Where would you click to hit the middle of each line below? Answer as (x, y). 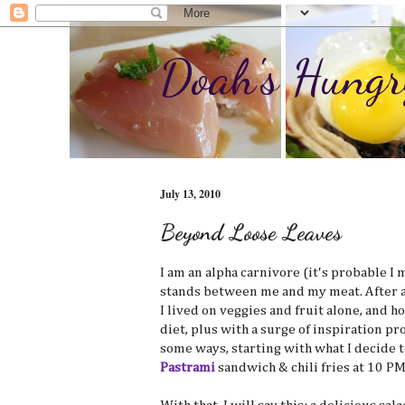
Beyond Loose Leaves (251, 232)
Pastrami (188, 367)
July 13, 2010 (190, 194)
